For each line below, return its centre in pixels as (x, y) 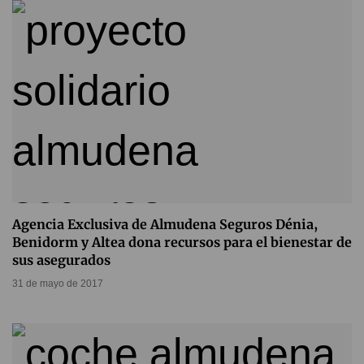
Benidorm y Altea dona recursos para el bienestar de (182, 243)
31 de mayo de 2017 (58, 284)
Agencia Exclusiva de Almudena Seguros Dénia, (165, 225)
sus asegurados (61, 260)
